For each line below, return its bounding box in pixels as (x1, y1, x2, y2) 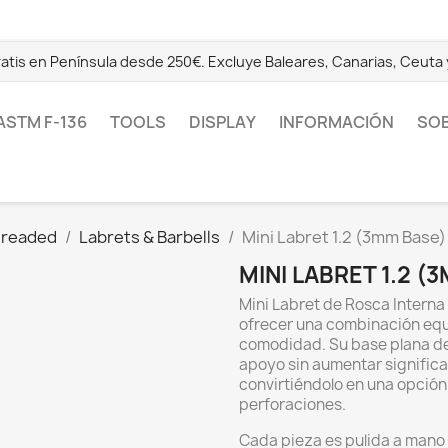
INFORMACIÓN (279, 111, 394, 133)
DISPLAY (189, 111, 256, 133)
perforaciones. (239, 394, 346, 415)
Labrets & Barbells (79, 226, 220, 248)
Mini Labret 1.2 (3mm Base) (242, 226, 446, 248)
